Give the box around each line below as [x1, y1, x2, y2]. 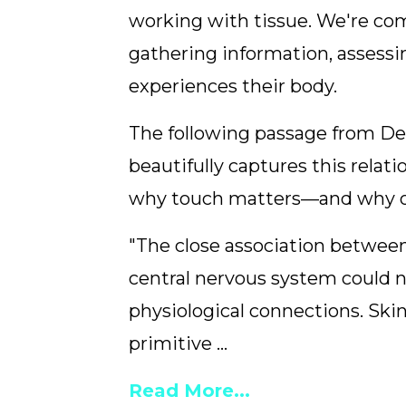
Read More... [129, 380, 250, 402]
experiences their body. [129, 75, 337, 98]
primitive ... [129, 333, 227, 355]
